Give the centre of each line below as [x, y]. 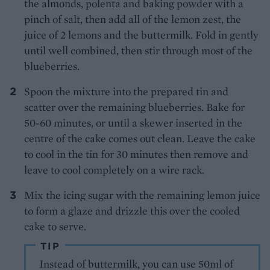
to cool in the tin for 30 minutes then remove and [136, 154]
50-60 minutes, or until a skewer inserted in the [133, 122]
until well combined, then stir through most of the [138, 50]
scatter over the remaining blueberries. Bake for [134, 107]
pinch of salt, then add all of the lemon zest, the [133, 19]
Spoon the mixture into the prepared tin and [126, 91]
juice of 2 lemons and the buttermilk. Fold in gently [141, 34]
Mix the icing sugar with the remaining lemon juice [142, 195]
